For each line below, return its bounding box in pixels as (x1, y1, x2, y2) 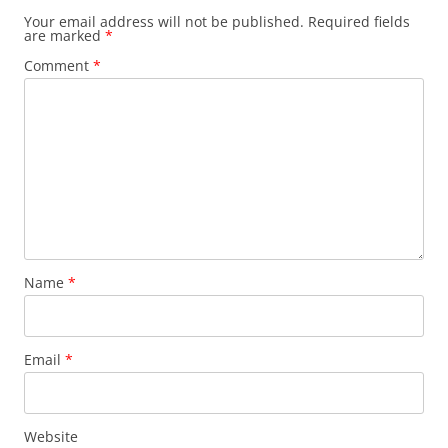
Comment (24, 56, 93, 76)
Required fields (308, 12, 410, 32)
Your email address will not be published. (24, 12, 304, 32)
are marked (24, 26, 105, 46)
